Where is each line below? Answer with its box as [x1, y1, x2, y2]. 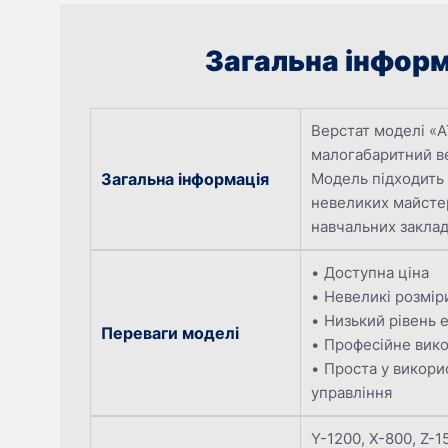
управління [311, 383, 392, 403]
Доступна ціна [324, 263, 429, 283]
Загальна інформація [101, 169, 269, 190]
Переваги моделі [101, 323, 239, 344]
